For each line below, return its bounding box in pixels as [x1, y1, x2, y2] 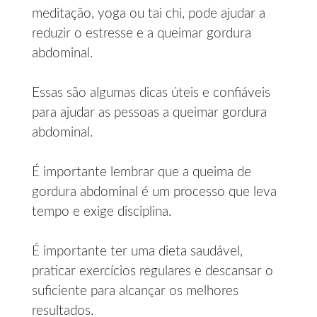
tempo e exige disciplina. [32, 204, 171, 219]
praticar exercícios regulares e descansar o [32, 264, 273, 278]
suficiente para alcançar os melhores [32, 284, 238, 298]
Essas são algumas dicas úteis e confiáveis [32, 86, 270, 100]
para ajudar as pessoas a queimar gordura [32, 105, 267, 120]
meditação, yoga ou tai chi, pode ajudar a [32, 6, 265, 21]
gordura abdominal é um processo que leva [32, 185, 277, 199]
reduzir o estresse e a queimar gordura [32, 26, 251, 40]
